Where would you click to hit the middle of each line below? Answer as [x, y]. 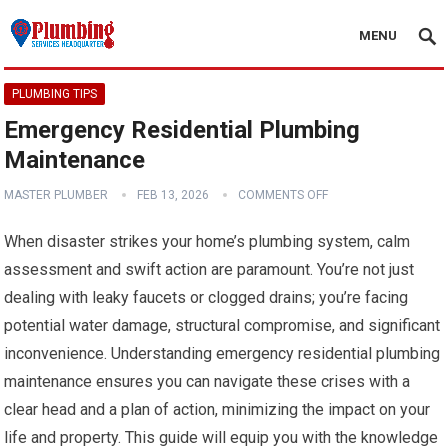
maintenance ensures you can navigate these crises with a [207, 381]
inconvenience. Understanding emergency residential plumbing [222, 353]
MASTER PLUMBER [56, 195]
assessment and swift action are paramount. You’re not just [209, 269]
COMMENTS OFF [283, 195]
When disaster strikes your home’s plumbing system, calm [207, 241]
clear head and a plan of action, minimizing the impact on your [217, 409]
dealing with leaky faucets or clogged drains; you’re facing [206, 297]
